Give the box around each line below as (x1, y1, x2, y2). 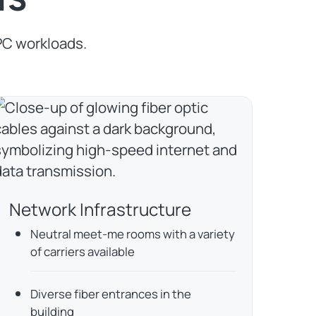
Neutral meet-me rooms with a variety (30, 226, 236, 243)
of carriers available (30, 243, 135, 260)
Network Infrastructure (9, 197, 192, 221)
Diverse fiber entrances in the (30, 286, 192, 303)
